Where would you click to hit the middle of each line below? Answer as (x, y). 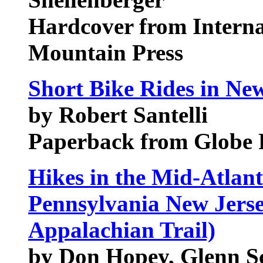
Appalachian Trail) (122, 230)
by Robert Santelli (118, 115)
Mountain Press (106, 53)
